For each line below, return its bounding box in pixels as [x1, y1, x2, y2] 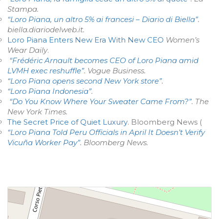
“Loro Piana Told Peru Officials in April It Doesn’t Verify [7, 128, 205, 137]
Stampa [7, 4, 37, 14]
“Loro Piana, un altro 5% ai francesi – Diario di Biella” [7, 15, 198, 24]
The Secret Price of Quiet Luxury [7, 117, 128, 127]
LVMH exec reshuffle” [7, 66, 84, 75]
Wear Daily [7, 45, 47, 55]
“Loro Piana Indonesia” [7, 87, 91, 96]
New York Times [7, 107, 66, 116]
